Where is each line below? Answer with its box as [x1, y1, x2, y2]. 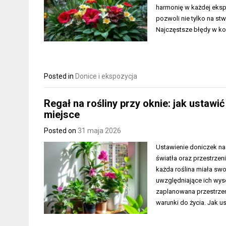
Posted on [44, 126, 78, 135]
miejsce [44, 108, 80, 121]
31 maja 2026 [78, 126, 121, 135]
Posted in [44, 72, 75, 81]
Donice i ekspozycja [75, 72, 137, 81]
